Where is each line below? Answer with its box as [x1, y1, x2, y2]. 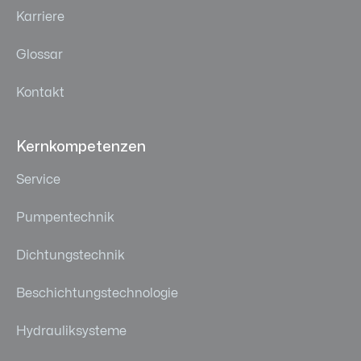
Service [16, 173, 60, 187]
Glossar [16, 48, 63, 62]
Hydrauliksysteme [16, 325, 127, 338]
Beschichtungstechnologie [16, 287, 178, 301]
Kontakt [16, 86, 64, 100]
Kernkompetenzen [16, 140, 146, 155]
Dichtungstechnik [16, 249, 125, 263]
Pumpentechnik [16, 211, 114, 225]
